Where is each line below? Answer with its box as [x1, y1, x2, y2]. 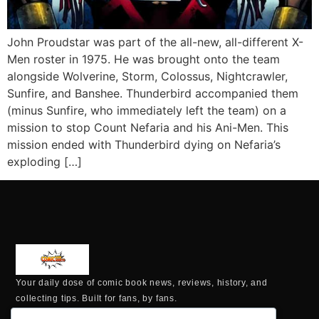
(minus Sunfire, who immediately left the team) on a [7, 103, 286, 117]
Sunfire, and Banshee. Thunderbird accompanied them [7, 85, 298, 100]
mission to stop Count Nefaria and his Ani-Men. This [7, 120, 288, 135]
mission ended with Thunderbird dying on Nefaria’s [7, 137, 281, 152]
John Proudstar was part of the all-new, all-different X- [7, 34, 303, 49]
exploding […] [7, 154, 82, 169]
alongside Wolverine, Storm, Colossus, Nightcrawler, [7, 68, 288, 83]
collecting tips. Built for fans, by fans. [16, 293, 177, 304]
